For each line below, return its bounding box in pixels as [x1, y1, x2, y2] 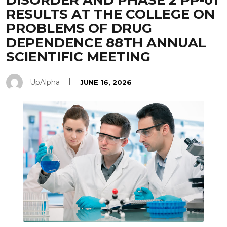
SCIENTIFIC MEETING [6, 49, 150, 65]
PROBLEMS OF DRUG [6, 20, 152, 36]
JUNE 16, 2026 [80, 78, 132, 86]
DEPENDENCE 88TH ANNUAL [6, 34, 206, 51]
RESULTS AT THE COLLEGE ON [6, 6, 215, 22]
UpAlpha [30, 78, 60, 87]
